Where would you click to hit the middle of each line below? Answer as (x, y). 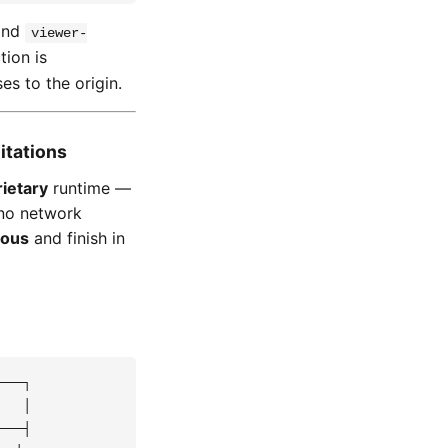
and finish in (77, 238)
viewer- (59, 33)
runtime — (89, 188)
